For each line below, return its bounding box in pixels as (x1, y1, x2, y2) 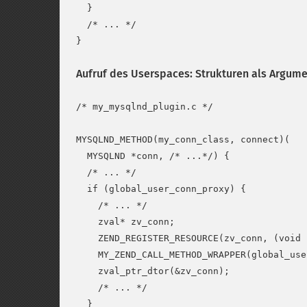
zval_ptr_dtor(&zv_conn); (76, 266, 230, 276)
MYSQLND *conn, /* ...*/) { (76, 151, 230, 161)
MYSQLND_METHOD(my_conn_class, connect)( (76, 134, 290, 145)
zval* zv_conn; (76, 217, 175, 227)
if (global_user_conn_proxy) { (76, 184, 246, 194)
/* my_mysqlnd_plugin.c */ (76, 101, 213, 112)
